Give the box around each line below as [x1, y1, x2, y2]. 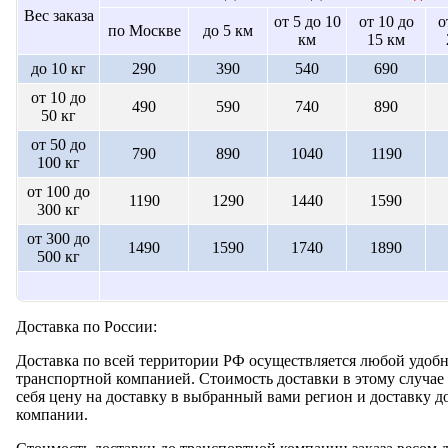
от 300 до [27, 229, 90, 247]
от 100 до [27, 182, 90, 200]
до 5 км [203, 21, 253, 39]
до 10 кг [31, 59, 86, 77]
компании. [16, 405, 88, 423]
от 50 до [31, 135, 86, 153]
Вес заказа [23, 6, 94, 24]
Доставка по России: [16, 317, 157, 335]
